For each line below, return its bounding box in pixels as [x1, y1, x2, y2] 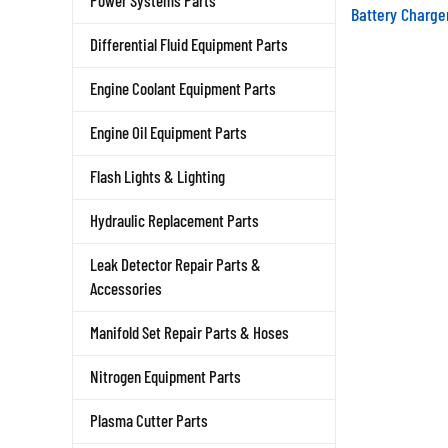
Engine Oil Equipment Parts [90, 122, 247, 142]
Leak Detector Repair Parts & [90, 254, 261, 274]
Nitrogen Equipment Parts [90, 366, 241, 386]
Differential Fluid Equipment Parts [90, 34, 288, 54]
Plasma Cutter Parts [90, 410, 208, 430]
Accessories [90, 278, 162, 298]
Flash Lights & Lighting [90, 166, 225, 186]
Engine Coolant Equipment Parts [90, 78, 276, 98]
